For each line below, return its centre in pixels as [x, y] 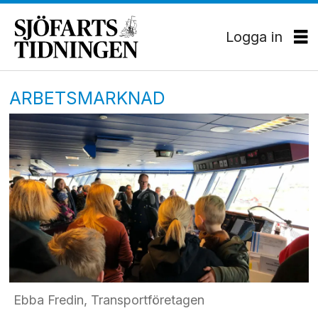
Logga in [254, 37]
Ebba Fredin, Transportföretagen [109, 300]
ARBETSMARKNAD [88, 98]
